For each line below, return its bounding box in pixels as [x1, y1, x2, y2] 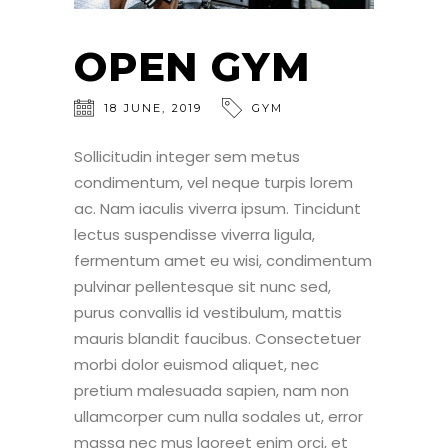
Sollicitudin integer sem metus [74, 145, 300, 167]
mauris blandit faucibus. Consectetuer [74, 327, 361, 349]
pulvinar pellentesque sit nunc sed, [74, 275, 331, 297]
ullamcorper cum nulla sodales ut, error [74, 405, 363, 427]
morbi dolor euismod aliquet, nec [74, 353, 319, 375]
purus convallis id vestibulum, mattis [74, 301, 342, 323]
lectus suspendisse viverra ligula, [74, 223, 315, 245]
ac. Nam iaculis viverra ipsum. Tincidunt [74, 197, 361, 219]
